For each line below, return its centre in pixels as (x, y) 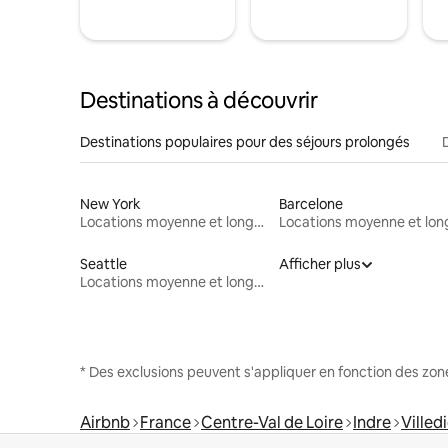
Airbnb (105, 422)
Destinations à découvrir (199, 100)
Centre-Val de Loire (272, 422)
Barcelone (310, 203)
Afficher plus (319, 263)
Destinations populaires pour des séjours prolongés (245, 141)
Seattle (103, 263)
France (165, 422)
